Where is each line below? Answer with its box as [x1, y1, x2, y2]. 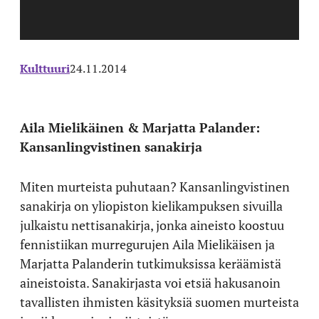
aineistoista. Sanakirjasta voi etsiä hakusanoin [20, 273, 281, 291]
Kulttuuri [20, 60, 70, 76]
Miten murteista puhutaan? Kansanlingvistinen [20, 177, 290, 195]
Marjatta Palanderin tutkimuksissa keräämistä [20, 254, 281, 272]
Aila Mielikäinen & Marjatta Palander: [20, 118, 260, 136]
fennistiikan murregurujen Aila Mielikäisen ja [20, 235, 275, 253]
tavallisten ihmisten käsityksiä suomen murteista [20, 293, 299, 310]
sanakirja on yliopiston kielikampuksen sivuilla [20, 197, 283, 214]
